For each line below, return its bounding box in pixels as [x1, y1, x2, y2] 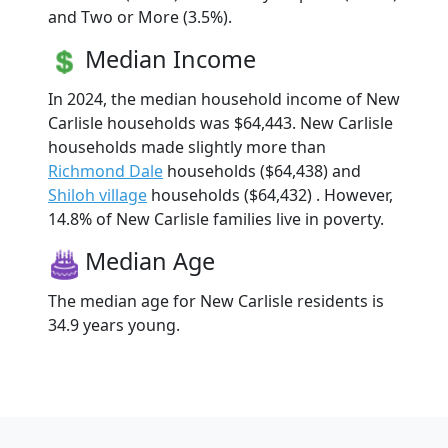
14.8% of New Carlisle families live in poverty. [48, 208, 384, 231]
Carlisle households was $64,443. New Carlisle [48, 112, 393, 135]
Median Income [85, 42, 256, 75]
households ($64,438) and [163, 160, 361, 183]
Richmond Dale [48, 160, 163, 183]
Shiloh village [48, 184, 147, 207]
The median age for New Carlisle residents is [48, 290, 384, 313]
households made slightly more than [48, 136, 326, 159]
